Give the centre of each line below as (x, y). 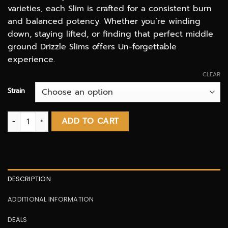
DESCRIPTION (29, 179)
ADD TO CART (90, 121)
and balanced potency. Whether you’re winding (104, 22)
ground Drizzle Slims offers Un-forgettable (92, 47)
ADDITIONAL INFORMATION (51, 199)
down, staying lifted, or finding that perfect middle (110, 34)
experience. (31, 60)
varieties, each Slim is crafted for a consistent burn (110, 9)
